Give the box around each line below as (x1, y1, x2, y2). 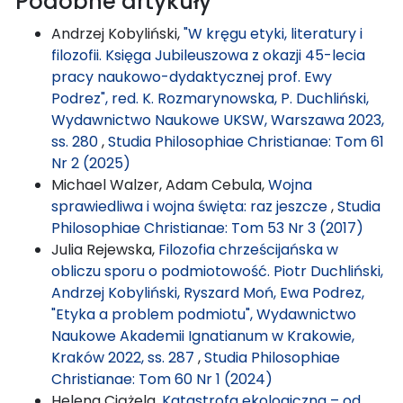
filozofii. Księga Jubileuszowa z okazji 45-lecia (51, 44, 365, 66)
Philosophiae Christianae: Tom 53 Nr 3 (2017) (51, 217, 363, 238)
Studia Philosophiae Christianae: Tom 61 (108, 130, 384, 152)
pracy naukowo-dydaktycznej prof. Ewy (51, 66, 332, 87)
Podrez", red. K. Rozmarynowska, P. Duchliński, (51, 87, 369, 109)
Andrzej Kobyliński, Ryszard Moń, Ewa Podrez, (51, 282, 364, 303)
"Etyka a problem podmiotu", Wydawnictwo (51, 303, 356, 325)
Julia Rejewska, (51, 238, 158, 260)
